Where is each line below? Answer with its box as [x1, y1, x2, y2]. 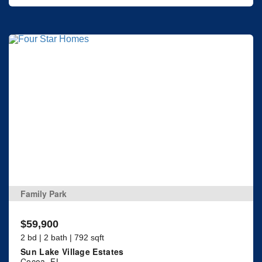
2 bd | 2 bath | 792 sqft [20, 232, 104, 242]
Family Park [20, 187, 67, 199]
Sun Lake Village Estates [20, 245, 124, 257]
